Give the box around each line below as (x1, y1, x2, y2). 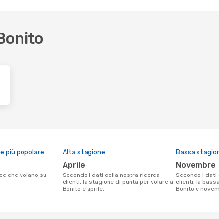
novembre (181, 160, 216, 170)
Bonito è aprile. (63, 185, 104, 192)
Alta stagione (63, 148, 105, 156)
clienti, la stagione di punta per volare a (63, 178, 173, 185)
